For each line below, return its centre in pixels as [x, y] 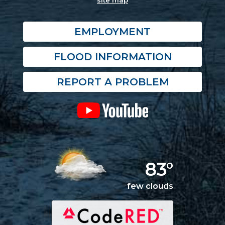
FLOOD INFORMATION [113, 57]
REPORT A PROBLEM [113, 82]
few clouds [150, 186]
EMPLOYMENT [113, 32]
